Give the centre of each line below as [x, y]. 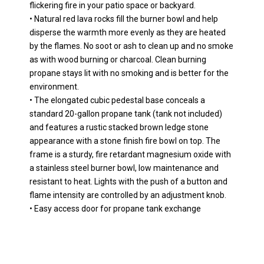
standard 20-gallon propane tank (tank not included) [126, 114]
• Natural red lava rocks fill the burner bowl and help [124, 19]
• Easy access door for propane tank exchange [119, 209]
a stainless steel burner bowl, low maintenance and [124, 168]
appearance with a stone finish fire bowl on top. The [125, 141]
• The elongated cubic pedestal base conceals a [117, 100]
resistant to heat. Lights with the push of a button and [128, 182]
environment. [55, 87]
